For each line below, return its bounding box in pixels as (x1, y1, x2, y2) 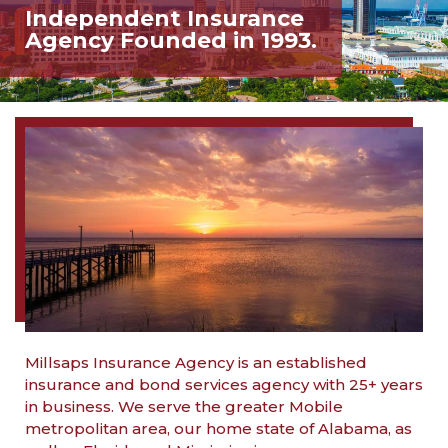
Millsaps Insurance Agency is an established (25, 352, 367, 372)
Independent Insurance (25, 4, 304, 32)
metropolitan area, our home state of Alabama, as (25, 418, 412, 438)
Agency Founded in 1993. (25, 26, 317, 54)
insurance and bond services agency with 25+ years (25, 374, 423, 394)
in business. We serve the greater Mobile (25, 396, 343, 416)
